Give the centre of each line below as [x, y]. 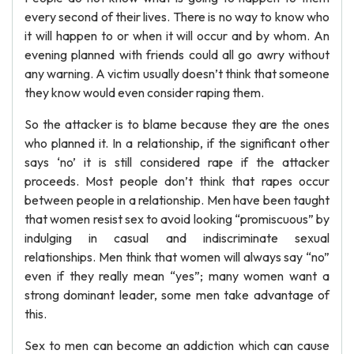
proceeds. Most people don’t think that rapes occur [177, 181]
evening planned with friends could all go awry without [177, 55]
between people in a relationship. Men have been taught [177, 200]
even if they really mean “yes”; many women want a [177, 276]
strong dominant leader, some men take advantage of [177, 295]
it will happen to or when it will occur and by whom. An [177, 36]
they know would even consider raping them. [144, 92]
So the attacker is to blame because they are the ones [177, 124]
